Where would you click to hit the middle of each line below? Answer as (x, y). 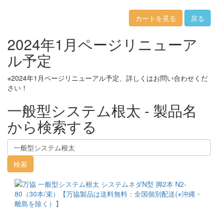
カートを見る (156, 18)
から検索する (52, 126)
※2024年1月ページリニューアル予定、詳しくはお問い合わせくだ (108, 78)
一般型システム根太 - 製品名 (102, 110)
